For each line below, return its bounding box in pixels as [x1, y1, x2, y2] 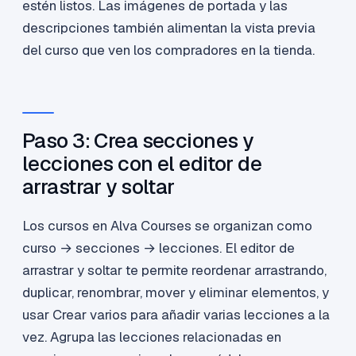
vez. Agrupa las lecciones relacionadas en [22, 328, 281, 346]
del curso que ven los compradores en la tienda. [22, 41, 315, 60]
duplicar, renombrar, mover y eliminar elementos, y [22, 284, 329, 302]
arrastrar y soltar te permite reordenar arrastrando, [22, 261, 327, 280]
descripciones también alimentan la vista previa [22, 19, 315, 37]
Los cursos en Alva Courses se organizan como [22, 217, 312, 235]
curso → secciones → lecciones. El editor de [22, 239, 295, 257]
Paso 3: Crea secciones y [22, 127, 253, 155]
